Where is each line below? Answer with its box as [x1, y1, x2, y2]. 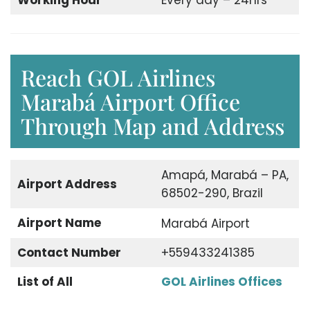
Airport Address [17, 175, 117, 192]
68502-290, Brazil [161, 185, 263, 202]
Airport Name [17, 214, 101, 231]
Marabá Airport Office [21, 86, 240, 116]
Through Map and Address [21, 110, 284, 140]
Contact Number [17, 244, 121, 261]
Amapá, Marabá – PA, [161, 167, 289, 184]
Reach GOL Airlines [21, 62, 215, 92]
